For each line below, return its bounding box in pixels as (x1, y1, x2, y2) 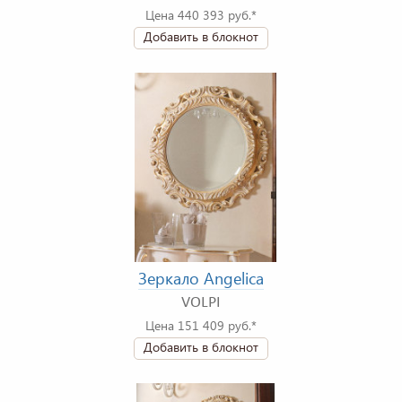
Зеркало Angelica (138, 267, 264, 290)
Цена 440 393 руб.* (145, 6, 257, 24)
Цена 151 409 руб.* (145, 317, 257, 335)
